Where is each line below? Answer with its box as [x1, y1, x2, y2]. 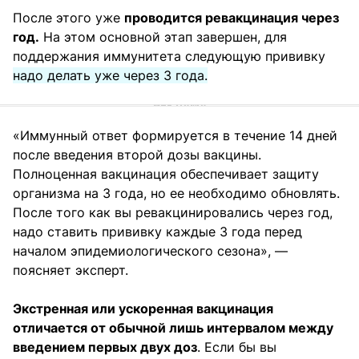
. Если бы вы [197, 339, 276, 356]
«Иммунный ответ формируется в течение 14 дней [13, 127, 337, 144]
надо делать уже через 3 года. [13, 67, 208, 84]
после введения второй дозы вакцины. [13, 147, 261, 163]
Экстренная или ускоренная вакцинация [13, 301, 273, 317]
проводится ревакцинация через [124, 10, 339, 26]
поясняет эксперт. [13, 262, 128, 279]
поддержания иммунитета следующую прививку [13, 48, 325, 65]
